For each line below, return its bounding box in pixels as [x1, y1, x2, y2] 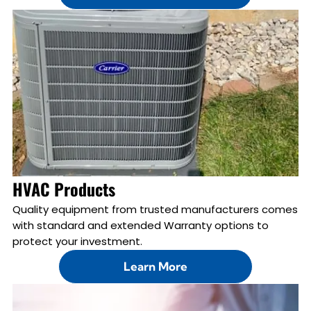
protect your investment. [12, 233, 142, 249]
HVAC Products [12, 176, 115, 201]
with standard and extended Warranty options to [12, 217, 269, 233]
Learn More [123, 259, 187, 274]
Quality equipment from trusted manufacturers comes [12, 201, 298, 217]
